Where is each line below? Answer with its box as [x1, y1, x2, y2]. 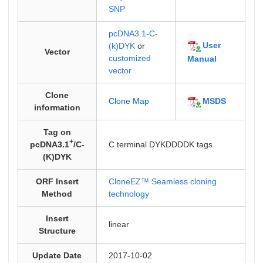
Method [42, 189, 73, 198]
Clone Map [108, 96, 149, 106]
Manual [187, 54, 217, 63]
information [33, 103, 80, 112]
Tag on [43, 127, 71, 137]
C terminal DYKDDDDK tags [108, 140, 213, 149]
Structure [38, 226, 76, 235]
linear [108, 220, 129, 229]
